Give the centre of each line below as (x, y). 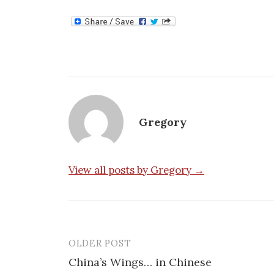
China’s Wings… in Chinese (140, 262)
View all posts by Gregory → (136, 170)
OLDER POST (100, 243)
